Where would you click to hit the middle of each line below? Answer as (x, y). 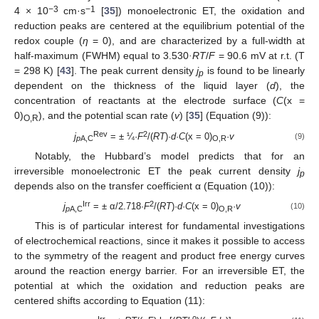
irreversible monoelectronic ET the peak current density (156, 171)
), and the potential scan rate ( (106, 116)
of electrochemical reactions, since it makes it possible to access (159, 240)
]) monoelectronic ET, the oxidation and (210, 11)
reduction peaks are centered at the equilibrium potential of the (159, 26)
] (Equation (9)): (236, 116)
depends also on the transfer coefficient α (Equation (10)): (145, 185)
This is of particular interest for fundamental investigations (169, 225)
